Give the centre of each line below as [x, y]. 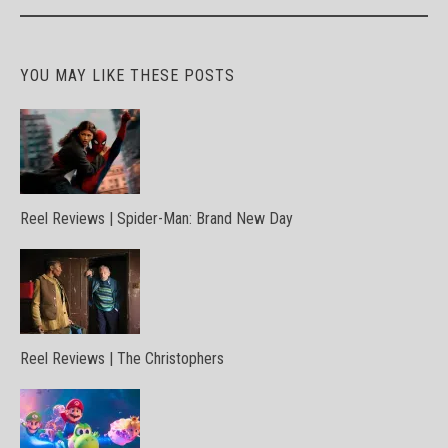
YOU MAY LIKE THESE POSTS [127, 75]
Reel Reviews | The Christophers [122, 358]
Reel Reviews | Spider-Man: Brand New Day [156, 218]
